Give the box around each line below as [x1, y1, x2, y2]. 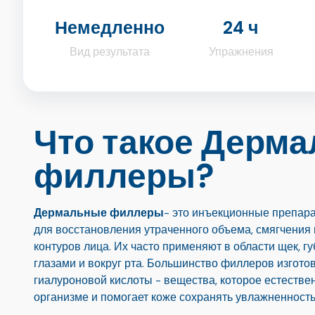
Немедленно [54, 15, 165, 39]
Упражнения [208, 44, 274, 60]
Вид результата [69, 44, 150, 60]
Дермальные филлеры [34, 205, 164, 221]
